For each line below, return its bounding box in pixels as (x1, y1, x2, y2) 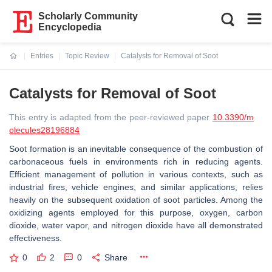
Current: (10, 59, 38, 67)
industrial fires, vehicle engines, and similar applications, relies (9, 182, 263, 192)
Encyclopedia (38, 22, 102, 32)
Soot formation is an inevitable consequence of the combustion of (9, 144, 263, 154)
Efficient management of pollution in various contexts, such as (9, 169, 263, 179)
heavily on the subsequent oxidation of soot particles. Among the (9, 195, 263, 205)
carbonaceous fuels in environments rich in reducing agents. (9, 157, 263, 166)
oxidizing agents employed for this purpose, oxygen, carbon (9, 208, 263, 217)
